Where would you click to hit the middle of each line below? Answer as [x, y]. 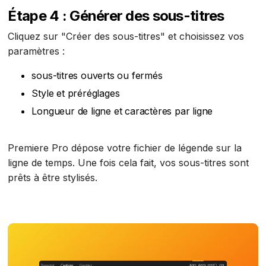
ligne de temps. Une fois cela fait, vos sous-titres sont [129, 163]
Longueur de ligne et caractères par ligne [122, 111]
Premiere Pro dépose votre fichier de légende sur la [125, 148]
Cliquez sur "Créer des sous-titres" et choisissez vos [126, 37]
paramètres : [37, 51]
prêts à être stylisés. [53, 178]
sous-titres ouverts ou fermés [97, 76]
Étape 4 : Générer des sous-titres [116, 16]
